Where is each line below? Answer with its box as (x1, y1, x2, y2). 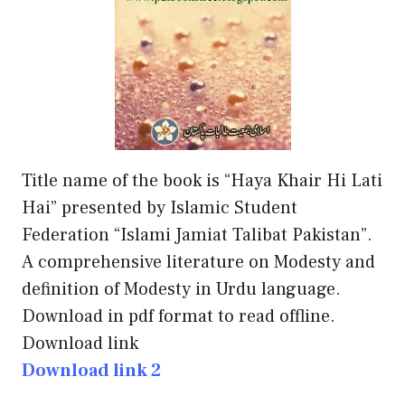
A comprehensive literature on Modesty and (22, 250, 375, 274)
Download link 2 (22, 358, 161, 382)
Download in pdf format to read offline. (22, 304, 335, 328)
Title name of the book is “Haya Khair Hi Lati (22, 168, 382, 193)
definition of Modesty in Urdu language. (22, 277, 341, 301)
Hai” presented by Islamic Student (22, 195, 297, 220)
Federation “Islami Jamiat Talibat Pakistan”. (22, 222, 372, 247)
